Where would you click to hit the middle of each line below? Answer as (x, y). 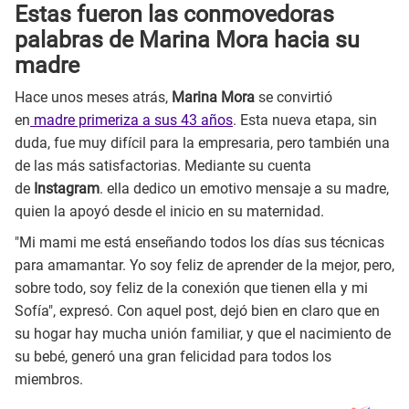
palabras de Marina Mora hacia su (187, 40)
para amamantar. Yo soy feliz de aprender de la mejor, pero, (204, 265)
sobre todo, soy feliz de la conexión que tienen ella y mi (191, 288)
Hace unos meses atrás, (91, 97)
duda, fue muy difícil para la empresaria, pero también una (202, 142)
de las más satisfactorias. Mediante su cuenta (163, 165)
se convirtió (295, 97)
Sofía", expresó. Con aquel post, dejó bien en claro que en (197, 310)
